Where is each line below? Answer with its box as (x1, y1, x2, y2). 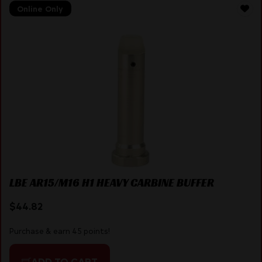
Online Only (17, 4, 63, 14)
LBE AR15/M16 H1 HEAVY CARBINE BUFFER (9, 175, 214, 190)
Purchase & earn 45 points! (9, 226, 110, 236)
